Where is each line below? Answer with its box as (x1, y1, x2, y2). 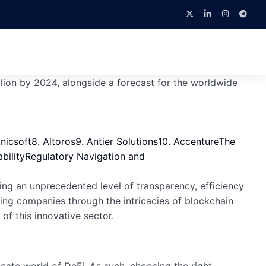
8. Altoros (31, 135, 75, 147)
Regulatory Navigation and (25, 150, 145, 162)
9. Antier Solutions (75, 135, 158, 147)
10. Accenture (158, 135, 218, 147)
